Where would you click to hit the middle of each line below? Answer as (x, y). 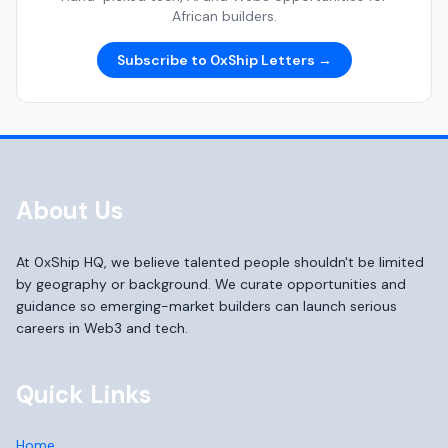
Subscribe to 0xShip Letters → (224, 60)
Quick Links (83, 394)
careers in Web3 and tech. (102, 328)
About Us (69, 210)
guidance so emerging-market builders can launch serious (206, 306)
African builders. (224, 16)
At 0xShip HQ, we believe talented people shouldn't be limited (220, 262)
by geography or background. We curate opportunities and (211, 284)
